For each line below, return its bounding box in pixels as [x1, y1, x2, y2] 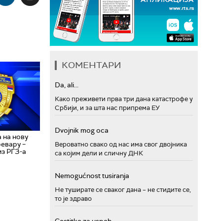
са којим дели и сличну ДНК [55, 149, 143, 157]
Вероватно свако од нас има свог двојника [55, 140, 187, 148]
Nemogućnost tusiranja [55, 171, 129, 180]
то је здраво [55, 194, 92, 203]
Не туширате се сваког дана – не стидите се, [55, 185, 191, 194]
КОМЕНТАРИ [62, 59, 121, 71]
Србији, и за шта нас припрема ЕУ [55, 104, 160, 112]
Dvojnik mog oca [55, 126, 109, 135]
